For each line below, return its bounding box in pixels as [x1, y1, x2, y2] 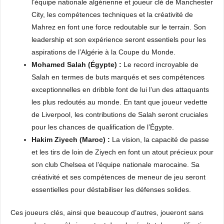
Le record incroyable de [123, 60, 198, 68]
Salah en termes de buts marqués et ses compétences [31, 73, 204, 81]
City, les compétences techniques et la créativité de [31, 10, 193, 18]
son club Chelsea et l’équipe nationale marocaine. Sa [31, 160, 199, 168]
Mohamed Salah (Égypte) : [31, 60, 123, 68]
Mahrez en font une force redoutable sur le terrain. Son [31, 23, 206, 31]
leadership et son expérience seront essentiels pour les [31, 35, 206, 43]
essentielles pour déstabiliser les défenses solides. [31, 185, 191, 193]
